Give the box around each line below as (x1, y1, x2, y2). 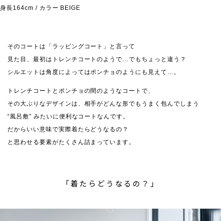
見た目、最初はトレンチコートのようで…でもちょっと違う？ (7, 56, 186, 63)
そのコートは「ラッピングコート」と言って (7, 43, 136, 50)
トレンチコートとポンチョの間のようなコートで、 (7, 87, 155, 95)
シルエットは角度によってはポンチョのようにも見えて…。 (7, 69, 180, 76)
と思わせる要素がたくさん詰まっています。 (7, 139, 136, 146)
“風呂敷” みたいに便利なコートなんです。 (7, 113, 130, 120)
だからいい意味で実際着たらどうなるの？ (7, 126, 129, 133)
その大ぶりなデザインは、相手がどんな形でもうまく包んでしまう (7, 100, 199, 108)
